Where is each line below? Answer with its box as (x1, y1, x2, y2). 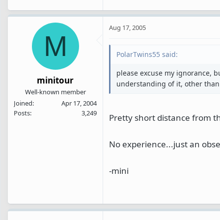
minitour (37, 75, 74, 86)
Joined (14, 99, 32, 108)
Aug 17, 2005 (109, 23, 146, 32)
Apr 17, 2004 (61, 99, 97, 108)
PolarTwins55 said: (116, 49, 178, 59)
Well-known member (25, 87, 86, 97)
